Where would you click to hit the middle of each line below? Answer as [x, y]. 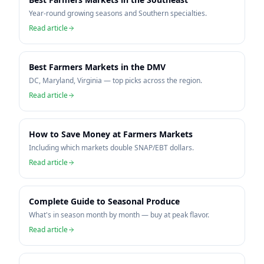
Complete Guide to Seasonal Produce [104, 201]
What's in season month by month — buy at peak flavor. [119, 215]
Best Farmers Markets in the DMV [97, 67]
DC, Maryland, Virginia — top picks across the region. [115, 80]
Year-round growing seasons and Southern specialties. [118, 13]
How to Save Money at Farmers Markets [111, 134]
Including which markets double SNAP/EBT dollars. [111, 148]
